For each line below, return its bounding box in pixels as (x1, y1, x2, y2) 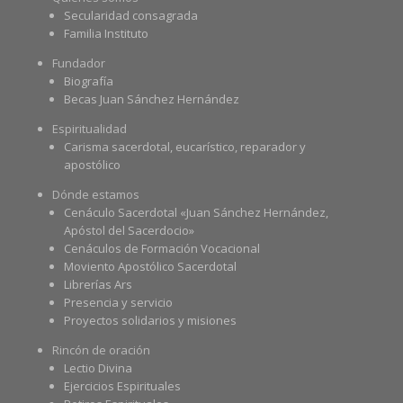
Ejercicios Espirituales (63, 378, 181, 395)
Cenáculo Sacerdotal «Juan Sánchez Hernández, (63, 204, 328, 221)
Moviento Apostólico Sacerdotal (63, 258, 237, 275)
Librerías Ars (63, 276, 132, 293)
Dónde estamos (51, 186, 139, 203)
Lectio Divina (63, 360, 132, 377)
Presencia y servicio (63, 294, 173, 311)
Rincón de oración (51, 342, 150, 359)
